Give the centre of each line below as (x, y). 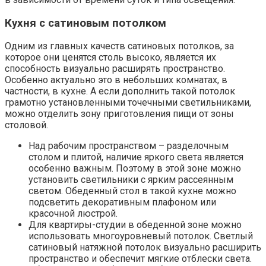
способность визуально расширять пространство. (115, 69)
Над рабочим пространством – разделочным (129, 146)
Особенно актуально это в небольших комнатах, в (116, 80)
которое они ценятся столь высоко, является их (110, 58)
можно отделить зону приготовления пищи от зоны (119, 114)
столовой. (26, 125)
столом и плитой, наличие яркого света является (136, 157)
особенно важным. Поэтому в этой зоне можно (135, 169)
